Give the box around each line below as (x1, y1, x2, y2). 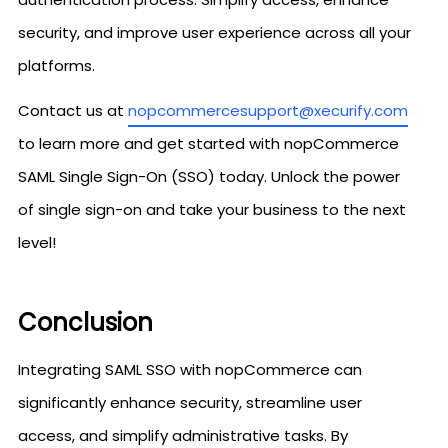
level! (18, 232, 56, 253)
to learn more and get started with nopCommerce (18, 133, 399, 154)
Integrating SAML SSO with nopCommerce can (18, 359, 362, 380)
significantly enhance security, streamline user (18, 392, 362, 413)
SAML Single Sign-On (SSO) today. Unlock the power (18, 166, 400, 187)
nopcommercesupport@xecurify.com (128, 100, 408, 121)
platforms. (18, 55, 95, 76)
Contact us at (18, 100, 128, 121)
